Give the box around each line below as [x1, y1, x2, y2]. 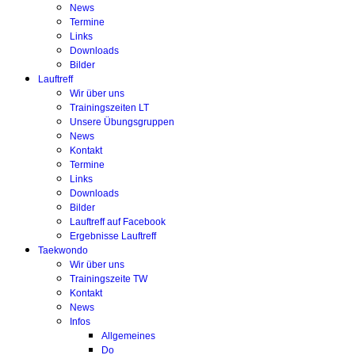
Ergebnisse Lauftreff [70, 231, 156, 242]
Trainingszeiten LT [70, 102, 149, 113]
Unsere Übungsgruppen [70, 116, 174, 128]
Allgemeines [101, 330, 155, 342]
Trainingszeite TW [70, 273, 147, 284]
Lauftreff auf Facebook [70, 216, 166, 227]
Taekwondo [38, 245, 88, 256]
